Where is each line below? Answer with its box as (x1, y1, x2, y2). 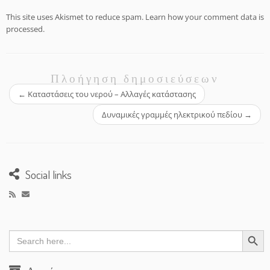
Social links (25, 167, 72, 182)
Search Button (242, 224, 266, 236)
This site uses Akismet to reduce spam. (6, 11, 145, 22)
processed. (6, 24, 45, 34)
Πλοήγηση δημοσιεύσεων (51, 71, 219, 86)
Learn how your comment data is (145, 11, 264, 22)
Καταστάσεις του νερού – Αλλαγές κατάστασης (26, 89, 196, 99)
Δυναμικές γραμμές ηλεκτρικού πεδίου (102, 109, 244, 120)
